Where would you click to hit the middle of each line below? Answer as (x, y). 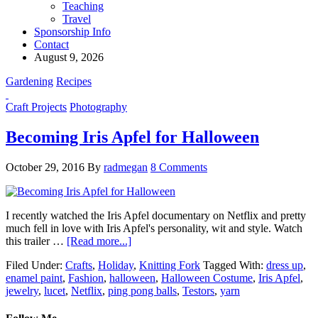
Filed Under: (35, 265)
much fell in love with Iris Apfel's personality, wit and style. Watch (154, 228)
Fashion (86, 278)
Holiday (116, 265)
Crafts (79, 265)
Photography (98, 107)
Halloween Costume (207, 278)
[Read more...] (99, 241)
